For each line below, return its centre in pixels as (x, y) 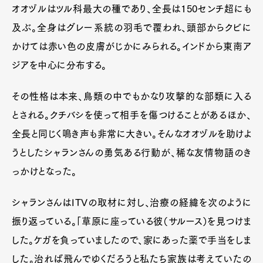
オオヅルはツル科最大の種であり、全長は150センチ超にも (131, 9)
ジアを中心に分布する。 (59, 65)
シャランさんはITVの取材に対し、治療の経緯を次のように (131, 203)
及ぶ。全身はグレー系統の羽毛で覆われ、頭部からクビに (131, 28)
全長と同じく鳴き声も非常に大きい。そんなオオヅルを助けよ (131, 134)
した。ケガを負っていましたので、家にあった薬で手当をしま (131, 240)
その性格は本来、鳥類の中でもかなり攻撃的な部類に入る (131, 96)
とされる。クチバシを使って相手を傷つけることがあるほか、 (131, 115)
